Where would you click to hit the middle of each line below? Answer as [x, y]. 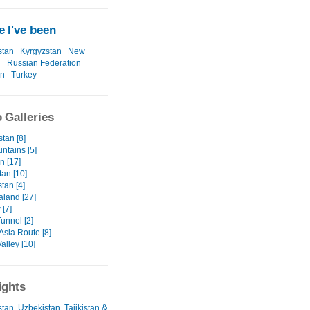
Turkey [24, 75]
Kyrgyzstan [41, 52]
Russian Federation [44, 63]
